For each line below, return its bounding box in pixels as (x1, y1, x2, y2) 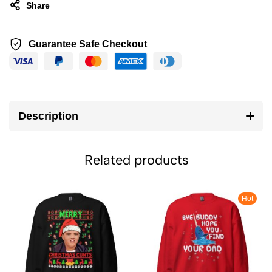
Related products (84, 151, 188, 168)
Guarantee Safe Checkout (29, 39, 147, 50)
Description (18, 109, 78, 122)
